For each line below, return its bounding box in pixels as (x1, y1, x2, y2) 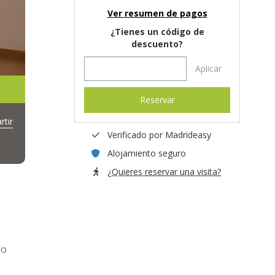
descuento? (131, 38, 183, 50)
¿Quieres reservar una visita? (107, 166, 221, 177)
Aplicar (195, 63, 222, 74)
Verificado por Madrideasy (107, 129, 211, 141)
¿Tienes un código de (110, 26, 204, 37)
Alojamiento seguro (107, 147, 186, 159)
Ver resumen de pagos (107, 7, 207, 19)
